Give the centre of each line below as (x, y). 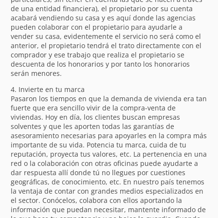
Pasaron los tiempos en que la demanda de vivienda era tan (109, 98)
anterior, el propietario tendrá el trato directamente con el (106, 45)
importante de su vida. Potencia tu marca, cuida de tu (99, 145)
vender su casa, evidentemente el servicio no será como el (106, 36)
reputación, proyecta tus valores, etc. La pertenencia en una (109, 154)
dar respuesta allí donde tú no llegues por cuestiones (98, 172)
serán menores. (36, 73)
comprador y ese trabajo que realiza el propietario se (98, 54)
